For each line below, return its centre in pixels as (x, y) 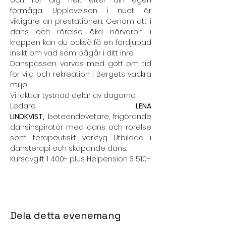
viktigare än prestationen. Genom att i (81, 21)
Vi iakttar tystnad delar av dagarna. (74, 95)
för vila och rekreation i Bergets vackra (81, 74)
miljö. (19, 85)
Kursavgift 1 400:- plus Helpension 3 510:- (80, 159)
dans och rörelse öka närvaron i (81, 32)
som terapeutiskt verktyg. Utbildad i (81, 138)
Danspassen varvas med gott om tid (81, 64)
